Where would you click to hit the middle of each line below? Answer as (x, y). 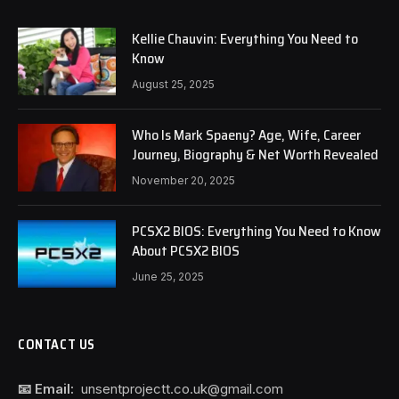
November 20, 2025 (183, 180)
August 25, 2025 (173, 84)
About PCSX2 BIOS (186, 250)
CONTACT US (57, 344)
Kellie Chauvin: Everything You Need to (245, 38)
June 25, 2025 (168, 276)
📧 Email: (46, 388)
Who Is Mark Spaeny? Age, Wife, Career (246, 134)
